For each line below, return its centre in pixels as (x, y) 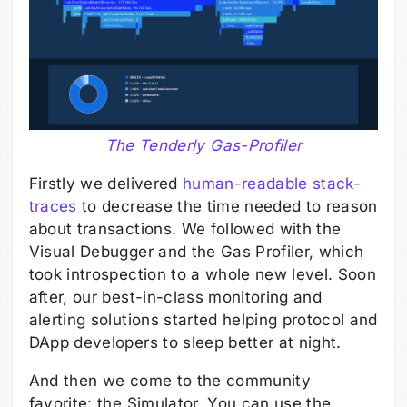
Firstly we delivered (105, 184)
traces (53, 207)
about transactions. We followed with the (185, 229)
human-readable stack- (272, 184)
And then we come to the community (169, 381)
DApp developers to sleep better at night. (185, 343)
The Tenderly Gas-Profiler (203, 146)
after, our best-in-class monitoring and (175, 298)
